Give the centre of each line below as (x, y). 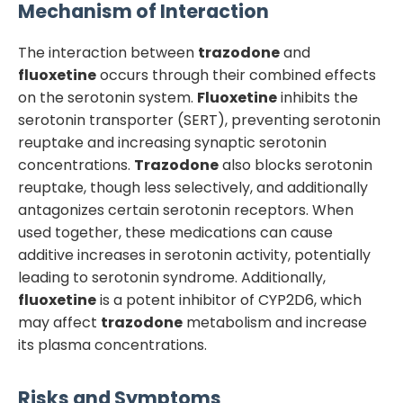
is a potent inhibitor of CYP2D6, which (229, 300)
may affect (59, 322)
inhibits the (318, 97)
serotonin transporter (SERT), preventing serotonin (199, 120)
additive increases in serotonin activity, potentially (194, 255)
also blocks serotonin (296, 165)
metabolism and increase (275, 322)
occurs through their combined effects (236, 75)
